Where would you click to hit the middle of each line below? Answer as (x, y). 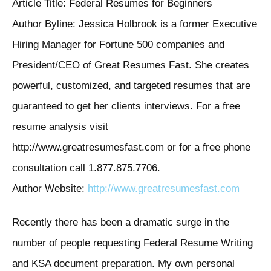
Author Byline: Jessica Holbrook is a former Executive (135, 24)
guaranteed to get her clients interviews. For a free (126, 106)
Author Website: (50, 189)
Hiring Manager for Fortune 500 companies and (118, 45)
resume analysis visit (60, 127)
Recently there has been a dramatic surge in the (121, 223)
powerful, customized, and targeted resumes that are (131, 86)
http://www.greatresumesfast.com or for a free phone (131, 148)
